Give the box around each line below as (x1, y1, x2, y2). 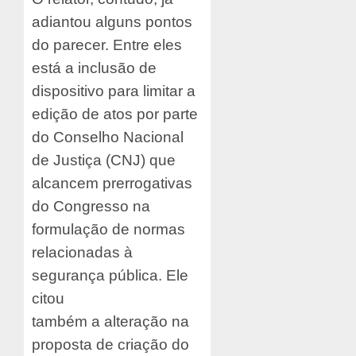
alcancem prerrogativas (32, 174, 192, 192)
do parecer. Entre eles (32, 36, 182, 53)
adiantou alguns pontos (32, 13, 192, 30)
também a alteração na (32, 312, 189, 330)
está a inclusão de (32, 59, 157, 76)
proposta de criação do (32, 335, 189, 353)
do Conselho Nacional (32, 128, 184, 145)
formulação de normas (32, 220, 185, 238)
